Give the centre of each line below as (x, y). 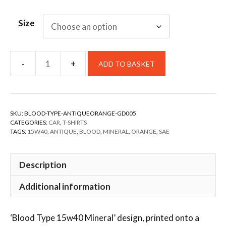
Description (43, 164)
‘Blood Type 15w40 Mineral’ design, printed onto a (105, 217)
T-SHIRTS (75, 122)
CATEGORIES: (29, 122)
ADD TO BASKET (127, 64)
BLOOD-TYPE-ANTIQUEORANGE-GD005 (80, 113)
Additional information (65, 186)
